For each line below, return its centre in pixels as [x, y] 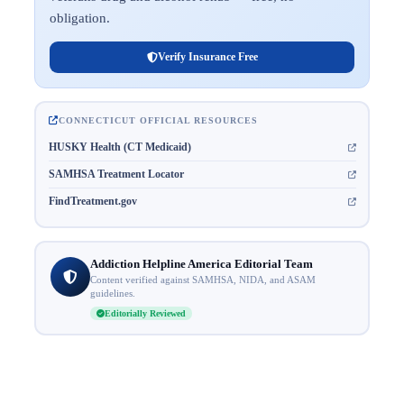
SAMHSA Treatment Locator [116, 174]
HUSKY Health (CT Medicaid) [119, 147]
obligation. [80, 18]
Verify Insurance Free [207, 57]
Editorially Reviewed [145, 313]
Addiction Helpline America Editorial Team [201, 263]
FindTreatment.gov [92, 201]
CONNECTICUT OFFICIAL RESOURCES [158, 120]
